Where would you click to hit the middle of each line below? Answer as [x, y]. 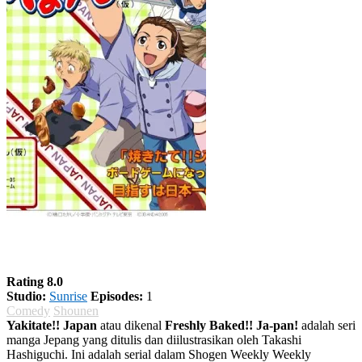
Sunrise [68, 296]
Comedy [28, 310]
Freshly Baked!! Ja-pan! [232, 325]
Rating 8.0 [35, 281]
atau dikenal [131, 325]
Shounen [76, 310]
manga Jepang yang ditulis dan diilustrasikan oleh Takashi [154, 339]
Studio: [26, 296]
